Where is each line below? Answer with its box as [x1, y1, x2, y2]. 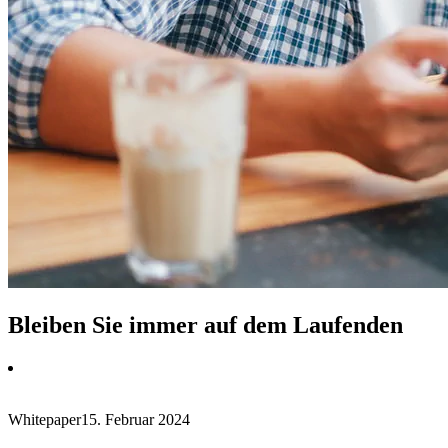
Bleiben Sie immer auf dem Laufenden [8, 311, 403, 338]
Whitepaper [8, 410, 81, 428]
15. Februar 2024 [81, 410, 190, 428]
